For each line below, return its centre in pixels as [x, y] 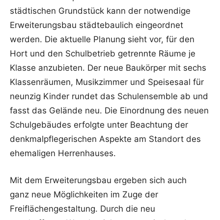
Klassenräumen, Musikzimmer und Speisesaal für [107, 82]
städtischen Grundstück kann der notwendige [100, 11]
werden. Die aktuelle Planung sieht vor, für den [102, 40]
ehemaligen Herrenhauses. [63, 153]
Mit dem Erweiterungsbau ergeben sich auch [98, 180]
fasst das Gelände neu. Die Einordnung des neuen [109, 111]
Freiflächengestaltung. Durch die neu [82, 209]
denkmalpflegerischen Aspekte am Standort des [105, 139]
